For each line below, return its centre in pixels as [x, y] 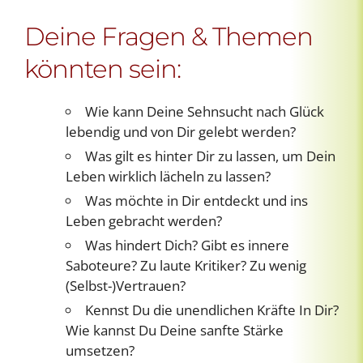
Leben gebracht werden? [144, 220]
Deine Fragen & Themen [169, 36]
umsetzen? [100, 350]
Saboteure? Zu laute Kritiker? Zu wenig [186, 265]
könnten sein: [102, 68]
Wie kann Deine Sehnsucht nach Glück [205, 111]
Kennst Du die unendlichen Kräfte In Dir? [212, 310]
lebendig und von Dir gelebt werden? [181, 131]
